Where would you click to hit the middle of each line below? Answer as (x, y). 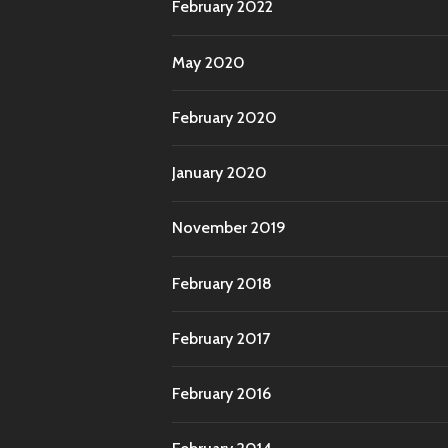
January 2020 (219, 173)
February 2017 (221, 338)
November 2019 (229, 228)
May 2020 (208, 62)
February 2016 (221, 394)
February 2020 (224, 117)
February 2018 (222, 283)
